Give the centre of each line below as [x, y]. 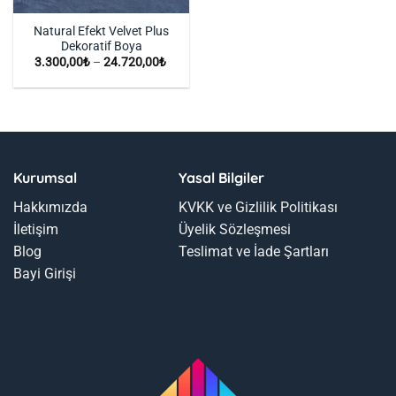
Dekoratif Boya [101, 46]
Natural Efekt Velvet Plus [101, 30]
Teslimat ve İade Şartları [253, 251]
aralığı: [183, 73]
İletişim [36, 229]
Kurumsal [45, 177]
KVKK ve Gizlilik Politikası [258, 207]
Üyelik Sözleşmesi [234, 229]
